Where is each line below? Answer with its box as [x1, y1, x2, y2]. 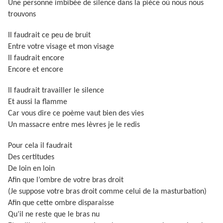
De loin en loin [8, 165, 55, 173]
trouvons [8, 10, 36, 18]
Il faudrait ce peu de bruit [8, 31, 91, 39]
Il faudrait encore [8, 54, 64, 62]
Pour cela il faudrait [8, 142, 72, 150]
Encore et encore [8, 66, 63, 74]
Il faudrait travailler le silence [8, 87, 104, 95]
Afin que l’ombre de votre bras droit [8, 176, 123, 184]
